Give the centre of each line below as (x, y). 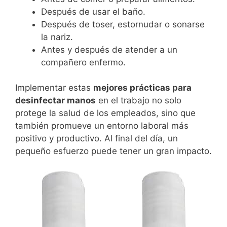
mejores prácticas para (142, 88)
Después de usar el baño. (93, 11)
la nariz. (57, 37)
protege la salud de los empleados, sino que (105, 113)
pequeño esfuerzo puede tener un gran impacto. (113, 151)
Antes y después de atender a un (109, 49)
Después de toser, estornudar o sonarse (123, 24)
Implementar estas (54, 88)
